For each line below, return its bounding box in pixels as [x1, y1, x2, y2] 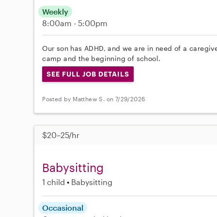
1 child [42, 177, 65, 186]
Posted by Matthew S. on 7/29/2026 [42, 95, 145, 103]
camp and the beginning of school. [42, 54, 161, 62]
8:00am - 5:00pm [42, 18, 108, 28]
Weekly [42, 6, 69, 16]
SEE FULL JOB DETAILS [46, 69, 129, 78]
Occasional [42, 202, 84, 212]
